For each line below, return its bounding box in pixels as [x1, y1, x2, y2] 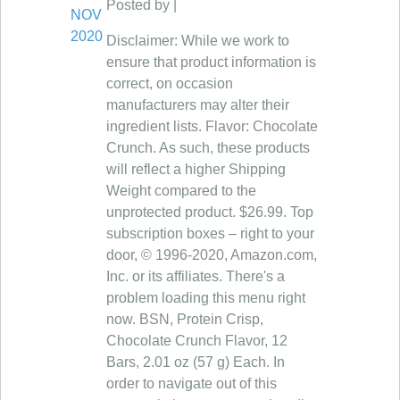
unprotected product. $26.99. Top [106, 204, 313, 220]
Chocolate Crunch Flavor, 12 [106, 333, 287, 348]
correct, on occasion [106, 76, 233, 91]
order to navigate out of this [106, 376, 277, 391]
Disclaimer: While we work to [106, 33, 289, 48]
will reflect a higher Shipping [106, 162, 286, 177]
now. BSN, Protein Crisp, [106, 312, 263, 327]
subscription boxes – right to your [106, 226, 314, 241]
